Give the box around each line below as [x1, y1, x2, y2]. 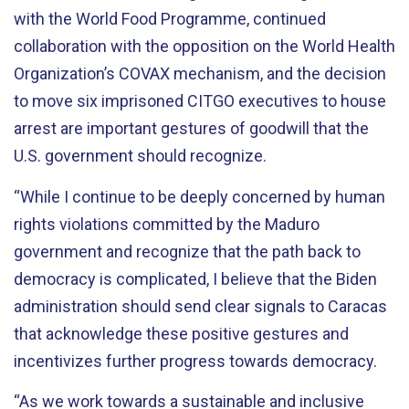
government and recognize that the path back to [14, 241, 361, 261]
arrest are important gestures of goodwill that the [14, 119, 369, 138]
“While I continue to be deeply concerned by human [14, 186, 385, 206]
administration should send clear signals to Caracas [14, 296, 387, 316]
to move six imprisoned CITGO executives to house [14, 91, 386, 110]
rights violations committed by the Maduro [14, 214, 320, 234]
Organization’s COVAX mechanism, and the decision [14, 64, 386, 83]
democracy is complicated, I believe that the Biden [14, 268, 377, 288]
